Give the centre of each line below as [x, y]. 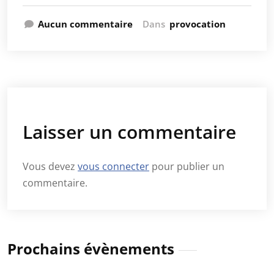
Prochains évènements [91, 249]
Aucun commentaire [85, 24]
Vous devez [50, 166]
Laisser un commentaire [129, 132]
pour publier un [187, 166]
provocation [198, 24]
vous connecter [113, 166]
